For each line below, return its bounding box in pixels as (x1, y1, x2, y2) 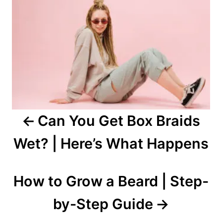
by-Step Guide (53, 195, 153, 213)
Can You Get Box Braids (38, 111, 201, 129)
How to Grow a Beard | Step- (13, 172, 209, 190)
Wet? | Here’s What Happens (13, 134, 209, 152)
